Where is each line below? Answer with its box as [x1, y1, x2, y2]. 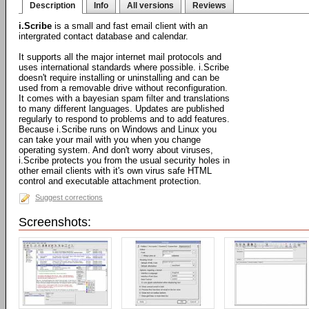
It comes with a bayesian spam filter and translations [19, 93, 230, 103]
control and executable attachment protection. [19, 176, 201, 186]
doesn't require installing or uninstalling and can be [19, 72, 219, 83]
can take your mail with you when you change [19, 134, 201, 145]
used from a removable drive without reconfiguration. [19, 83, 228, 93]
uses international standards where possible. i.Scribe [19, 62, 229, 72]
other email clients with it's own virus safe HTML [19, 166, 212, 176]
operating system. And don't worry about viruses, [19, 145, 213, 155]
